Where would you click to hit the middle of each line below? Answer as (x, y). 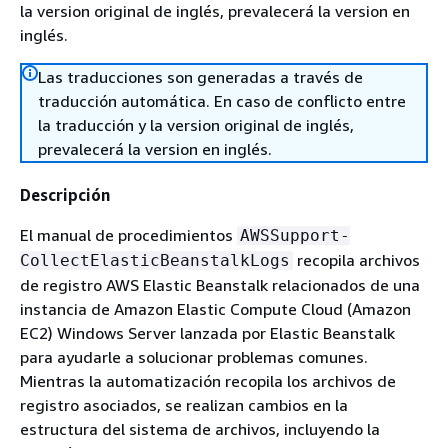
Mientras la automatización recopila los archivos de (208, 381)
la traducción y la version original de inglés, (196, 125)
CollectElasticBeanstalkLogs (155, 260)
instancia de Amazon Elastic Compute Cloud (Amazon (215, 309)
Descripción (65, 195)
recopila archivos (356, 260)
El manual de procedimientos (128, 235)
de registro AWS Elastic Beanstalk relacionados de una (220, 285)
